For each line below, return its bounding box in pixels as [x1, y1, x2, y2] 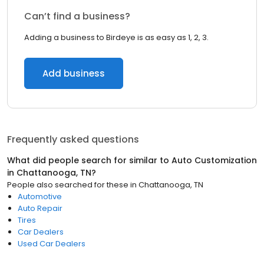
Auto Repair [18, 203, 62, 214]
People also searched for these [7, 179, 128, 190]
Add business [42, 67, 105, 80]
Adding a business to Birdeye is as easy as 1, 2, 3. [24, 32, 209, 43]
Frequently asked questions [7, 133, 139, 146]
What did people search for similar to [7, 154, 171, 166]
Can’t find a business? [24, 9, 130, 23]
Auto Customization [171, 154, 257, 166]
